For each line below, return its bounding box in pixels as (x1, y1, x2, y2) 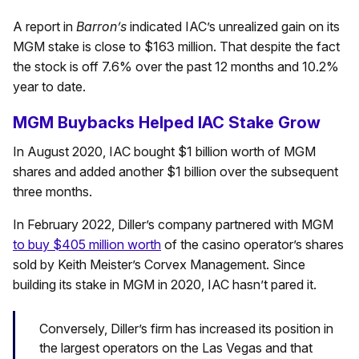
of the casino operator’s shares (161, 236, 344, 253)
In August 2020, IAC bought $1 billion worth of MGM (13, 143, 316, 160)
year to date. (13, 79, 86, 95)
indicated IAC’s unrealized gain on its (127, 18, 340, 35)
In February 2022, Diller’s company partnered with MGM (13, 216, 333, 233)
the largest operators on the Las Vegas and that (39, 339, 313, 356)
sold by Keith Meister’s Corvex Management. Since (13, 256, 305, 273)
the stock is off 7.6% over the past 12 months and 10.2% (13, 58, 339, 75)
